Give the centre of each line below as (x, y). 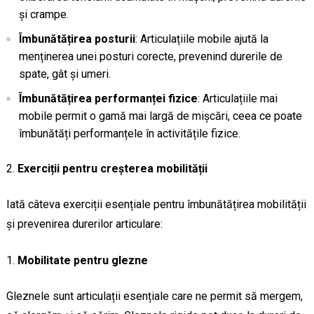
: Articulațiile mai (237, 98)
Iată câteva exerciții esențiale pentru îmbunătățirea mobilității (156, 204)
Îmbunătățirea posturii (77, 39)
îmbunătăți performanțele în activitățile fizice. (129, 133)
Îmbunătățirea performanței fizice (108, 98)
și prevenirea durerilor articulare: (84, 224)
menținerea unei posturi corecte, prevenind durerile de (150, 56)
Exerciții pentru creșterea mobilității (112, 168)
